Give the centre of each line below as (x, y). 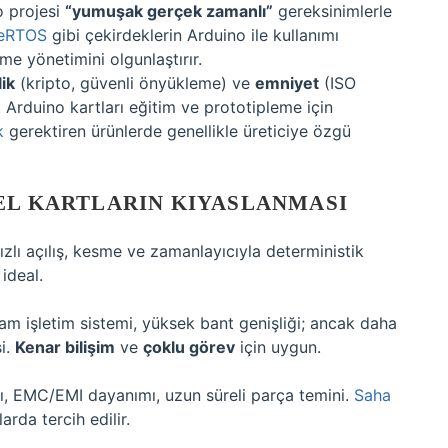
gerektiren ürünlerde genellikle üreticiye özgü (177, 131)
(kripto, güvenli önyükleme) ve (135, 83)
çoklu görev (189, 347)
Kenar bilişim (65, 347)
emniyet (287, 83)
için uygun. (278, 347)
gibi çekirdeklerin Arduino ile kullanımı (193, 35)
